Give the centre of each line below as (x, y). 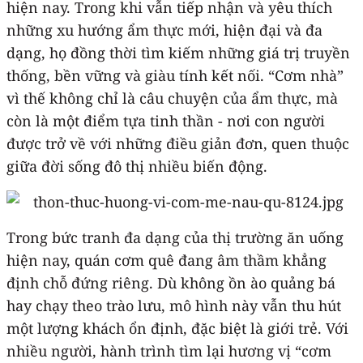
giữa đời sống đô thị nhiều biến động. (137, 166)
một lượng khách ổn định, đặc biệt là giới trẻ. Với (177, 328)
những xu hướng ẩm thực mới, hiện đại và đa (164, 30)
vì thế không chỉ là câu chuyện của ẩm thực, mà (172, 98)
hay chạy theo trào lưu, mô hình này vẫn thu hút (174, 305)
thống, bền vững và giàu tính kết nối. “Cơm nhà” (175, 75)
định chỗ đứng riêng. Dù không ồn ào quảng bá (171, 282)
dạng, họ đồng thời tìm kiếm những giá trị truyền (178, 52)
